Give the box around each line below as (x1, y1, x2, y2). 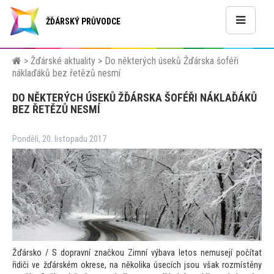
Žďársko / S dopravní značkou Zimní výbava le (12, 248, 185, 259)
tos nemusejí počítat (185, 248, 262, 259)
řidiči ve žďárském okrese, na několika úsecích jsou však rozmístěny (12, 260, 262, 271)
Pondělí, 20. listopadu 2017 (12, 134, 106, 144)
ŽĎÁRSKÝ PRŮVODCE (46, 17, 120, 26)
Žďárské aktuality (31, 55, 95, 67)
